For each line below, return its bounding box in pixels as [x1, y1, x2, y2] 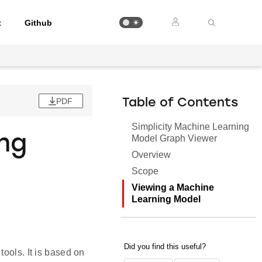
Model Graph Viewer [132, 133, 218, 143]
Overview [132, 150, 171, 160]
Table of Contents [122, 97, 239, 109]
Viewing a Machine [132, 182, 215, 192]
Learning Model [132, 194, 201, 204]
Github [25, 18, 53, 27]
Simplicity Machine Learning [132, 122, 250, 132]
